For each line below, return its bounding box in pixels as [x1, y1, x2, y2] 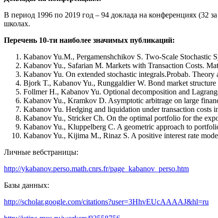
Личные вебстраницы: [4, 148, 78, 157]
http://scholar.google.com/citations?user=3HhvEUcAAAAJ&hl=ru [4, 198, 209, 206]
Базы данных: [4, 181, 49, 190]
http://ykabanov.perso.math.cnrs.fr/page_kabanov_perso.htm [4, 164, 189, 173]
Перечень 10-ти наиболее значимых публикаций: [4, 36, 175, 45]
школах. [4, 19, 30, 28]
